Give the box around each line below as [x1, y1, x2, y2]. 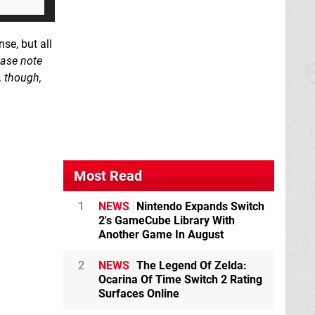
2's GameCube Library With [98, 213, 235, 227]
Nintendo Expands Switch [134, 199, 264, 213]
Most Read [74, 167, 142, 184]
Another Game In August [98, 227, 224, 241]
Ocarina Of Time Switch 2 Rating [98, 272, 262, 286]
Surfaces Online [98, 286, 179, 300]
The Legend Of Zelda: [134, 258, 247, 272]
